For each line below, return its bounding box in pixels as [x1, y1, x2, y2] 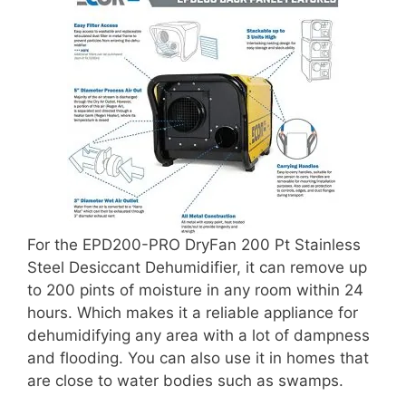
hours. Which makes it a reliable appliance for [27, 303, 358, 322]
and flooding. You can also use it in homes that [27, 348, 369, 367]
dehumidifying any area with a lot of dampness [27, 325, 370, 344]
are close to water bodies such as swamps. [27, 371, 343, 390]
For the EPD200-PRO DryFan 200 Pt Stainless [27, 235, 361, 254]
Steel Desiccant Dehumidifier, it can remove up [27, 257, 367, 276]
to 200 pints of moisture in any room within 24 [27, 280, 363, 299]
